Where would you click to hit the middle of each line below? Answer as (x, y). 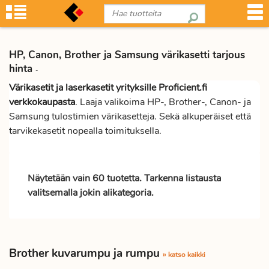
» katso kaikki (184, 255)
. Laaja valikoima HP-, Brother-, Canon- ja (163, 102)
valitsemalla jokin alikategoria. (91, 193)
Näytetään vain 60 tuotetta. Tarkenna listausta (124, 178)
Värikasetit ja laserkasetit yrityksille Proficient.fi (108, 88)
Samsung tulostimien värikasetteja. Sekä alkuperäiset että (130, 116)
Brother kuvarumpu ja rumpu (86, 253)
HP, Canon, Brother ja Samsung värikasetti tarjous (127, 55)
